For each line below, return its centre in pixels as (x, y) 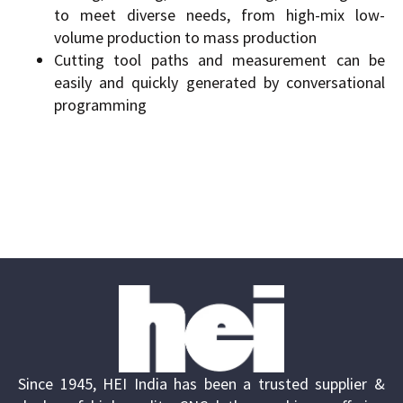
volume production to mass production (185, 38)
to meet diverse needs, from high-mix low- (219, 15)
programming (100, 105)
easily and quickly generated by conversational (219, 83)
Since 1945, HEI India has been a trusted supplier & (201, 383)
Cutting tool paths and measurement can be (219, 60)
